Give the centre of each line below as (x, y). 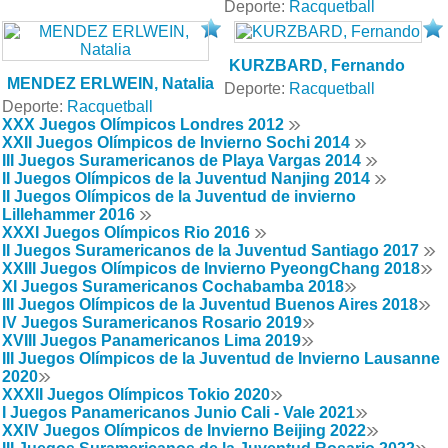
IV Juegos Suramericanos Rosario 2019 (152, 322)
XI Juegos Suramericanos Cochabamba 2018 (173, 286)
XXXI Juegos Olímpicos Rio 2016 (128, 232)
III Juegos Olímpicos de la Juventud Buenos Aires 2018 (210, 304)
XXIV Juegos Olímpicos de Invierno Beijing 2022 (184, 430)
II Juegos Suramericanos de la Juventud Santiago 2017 (212, 250)
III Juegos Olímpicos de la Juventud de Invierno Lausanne (221, 358)
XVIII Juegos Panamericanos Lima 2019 (151, 340)
